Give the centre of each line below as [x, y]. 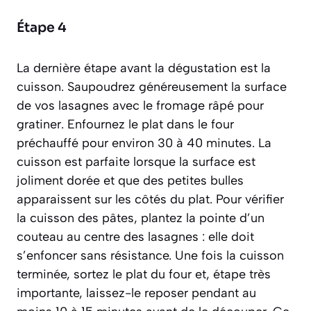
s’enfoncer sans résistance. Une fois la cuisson [150, 256]
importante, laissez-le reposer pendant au [136, 293]
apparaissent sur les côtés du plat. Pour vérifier [150, 200]
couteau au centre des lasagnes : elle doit [135, 237]
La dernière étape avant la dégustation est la [144, 68]
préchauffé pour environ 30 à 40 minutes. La [144, 143]
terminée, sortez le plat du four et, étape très [144, 275]
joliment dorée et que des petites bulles [130, 181]
